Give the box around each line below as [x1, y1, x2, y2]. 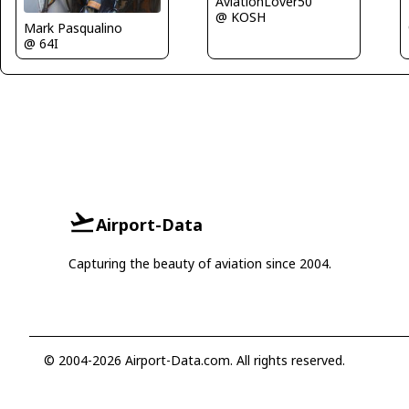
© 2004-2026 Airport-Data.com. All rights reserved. [44, 351, 345, 369]
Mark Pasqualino [24, 18, 122, 37]
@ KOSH [215, 8, 267, 26]
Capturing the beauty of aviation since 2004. [68, 255, 331, 272]
